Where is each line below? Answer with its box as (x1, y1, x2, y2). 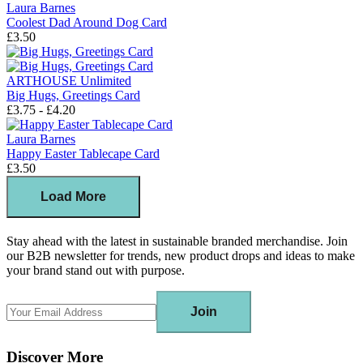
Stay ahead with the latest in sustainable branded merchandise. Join (6, 234, 348, 249)
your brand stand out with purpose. (6, 263, 185, 278)
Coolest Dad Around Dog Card (6, 15, 167, 30)
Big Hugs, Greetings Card (6, 88, 140, 103)
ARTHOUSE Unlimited (6, 74, 131, 88)
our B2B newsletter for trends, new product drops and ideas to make (6, 249, 355, 263)
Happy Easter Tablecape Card (6, 147, 160, 161)
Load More (41, 190, 106, 204)
